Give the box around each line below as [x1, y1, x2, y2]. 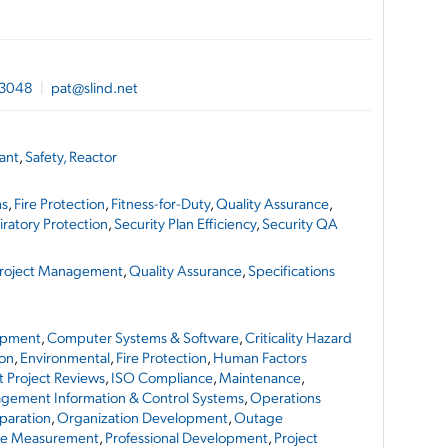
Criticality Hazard [245, 327, 352, 347]
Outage [234, 407, 283, 427]
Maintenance [219, 367, 301, 387]
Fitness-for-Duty [111, 193, 210, 213]
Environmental [20, 347, 110, 367]
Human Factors [213, 347, 307, 367]
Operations [250, 387, 321, 407]
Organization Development [57, 407, 228, 427]
